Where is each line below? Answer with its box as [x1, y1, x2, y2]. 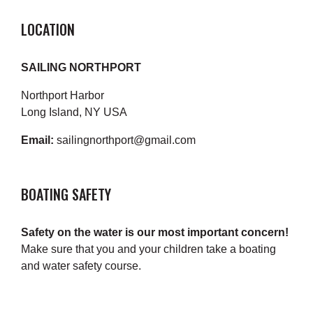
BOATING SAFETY [21, 184, 111, 205]
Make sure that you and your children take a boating [21, 243, 276, 255]
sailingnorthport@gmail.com [54, 134, 196, 146]
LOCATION [21, 19, 75, 40]
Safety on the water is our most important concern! [21, 226, 289, 238]
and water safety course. [21, 260, 141, 272]
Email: [21, 134, 54, 146]
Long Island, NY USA [21, 106, 127, 118]
